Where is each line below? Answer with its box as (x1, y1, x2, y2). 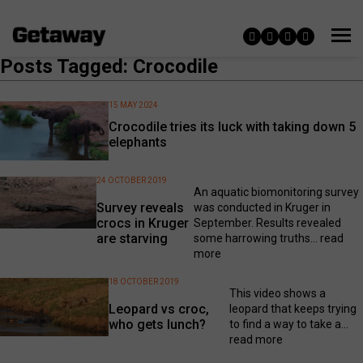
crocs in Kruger (96, 215, 190, 231)
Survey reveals (96, 199, 185, 216)
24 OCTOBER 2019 (96, 175, 168, 185)
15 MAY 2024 (109, 100, 159, 109)
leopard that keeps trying (228, 301, 357, 315)
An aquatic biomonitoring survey (193, 185, 359, 199)
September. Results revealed (193, 216, 341, 229)
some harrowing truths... (193, 231, 320, 245)
